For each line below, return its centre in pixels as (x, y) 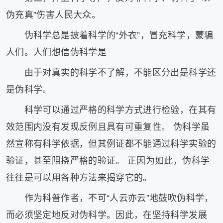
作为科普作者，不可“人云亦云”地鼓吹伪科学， (110, 198)
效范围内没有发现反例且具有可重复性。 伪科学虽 (108, 127)
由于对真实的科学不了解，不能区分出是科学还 (111, 72)
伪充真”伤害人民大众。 (53, 15)
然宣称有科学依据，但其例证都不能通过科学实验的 (111, 144)
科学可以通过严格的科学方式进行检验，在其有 (111, 110)
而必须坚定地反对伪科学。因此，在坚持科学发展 (107, 215)
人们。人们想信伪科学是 (56, 52)
